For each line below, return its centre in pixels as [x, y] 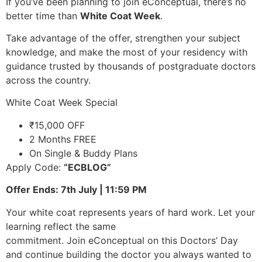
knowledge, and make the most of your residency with [127, 52]
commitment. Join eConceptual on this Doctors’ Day [122, 240]
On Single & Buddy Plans [85, 153]
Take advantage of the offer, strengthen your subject [123, 38]
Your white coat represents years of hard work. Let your [130, 212]
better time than [43, 15]
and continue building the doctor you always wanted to [129, 254]
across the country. [50, 80]
